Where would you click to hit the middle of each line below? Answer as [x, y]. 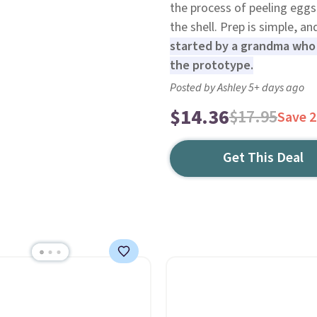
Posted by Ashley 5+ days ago [237, 88]
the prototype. [211, 65]
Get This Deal [264, 158]
